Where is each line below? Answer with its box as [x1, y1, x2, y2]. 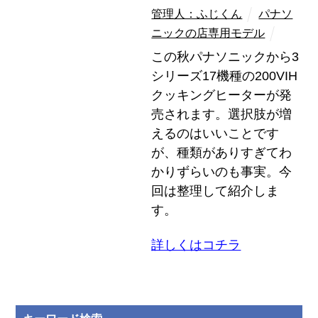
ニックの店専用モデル [151, 26, 265, 39]
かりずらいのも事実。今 [151, 164, 292, 179]
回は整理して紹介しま [151, 183, 280, 198]
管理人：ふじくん [151, 6, 243, 20]
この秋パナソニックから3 [151, 49, 300, 64]
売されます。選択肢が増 [151, 106, 292, 121]
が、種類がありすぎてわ [151, 145, 292, 160]
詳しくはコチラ [151, 237, 241, 252]
